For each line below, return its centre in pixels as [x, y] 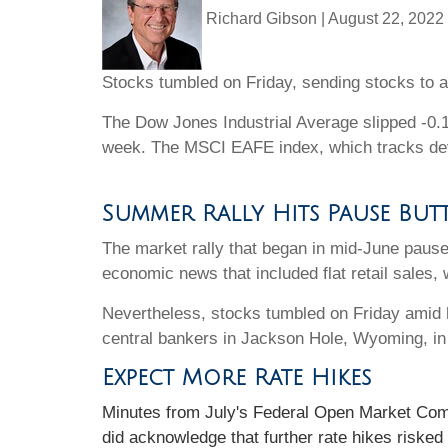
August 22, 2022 [386, 18]
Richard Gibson [263, 18]
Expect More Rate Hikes [236, 377]
